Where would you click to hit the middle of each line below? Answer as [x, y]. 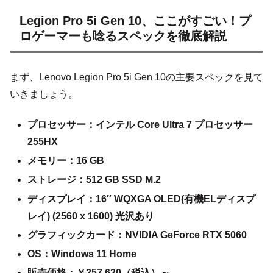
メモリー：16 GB [66, 161]
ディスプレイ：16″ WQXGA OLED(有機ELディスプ [142, 199]
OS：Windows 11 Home [82, 253]
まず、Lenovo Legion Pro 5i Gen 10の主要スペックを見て [136, 77]
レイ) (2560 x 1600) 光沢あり [91, 216]
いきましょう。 [44, 94]
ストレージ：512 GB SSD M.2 [94, 180]
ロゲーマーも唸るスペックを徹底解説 [123, 36]
